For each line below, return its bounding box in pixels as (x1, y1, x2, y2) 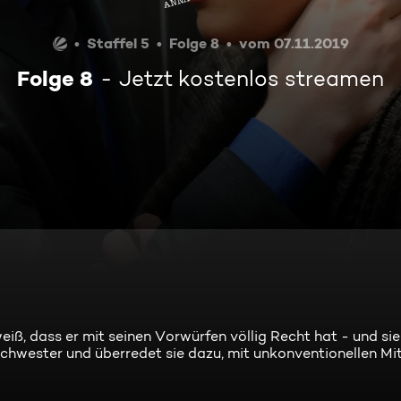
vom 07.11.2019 (238, 34, 349, 52)
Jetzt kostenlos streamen (119, 65, 384, 91)
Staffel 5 (86, 34, 149, 52)
